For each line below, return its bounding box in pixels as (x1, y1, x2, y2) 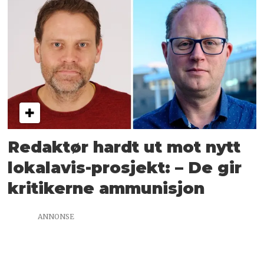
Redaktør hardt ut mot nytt (8, 137, 241, 157)
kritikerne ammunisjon (8, 179, 205, 199)
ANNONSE (38, 212, 74, 222)
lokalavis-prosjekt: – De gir (8, 158, 242, 178)
